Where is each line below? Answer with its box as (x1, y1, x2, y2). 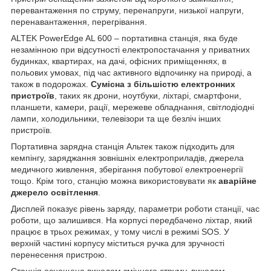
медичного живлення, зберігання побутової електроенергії (11, 164, 243, 174)
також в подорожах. (11, 79, 91, 89)
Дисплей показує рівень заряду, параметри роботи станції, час (11, 203, 260, 214)
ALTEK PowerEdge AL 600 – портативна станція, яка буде (11, 33, 238, 43)
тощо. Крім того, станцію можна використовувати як (11, 175, 218, 186)
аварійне (218, 175, 256, 186)
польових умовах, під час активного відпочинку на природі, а (11, 67, 252, 77)
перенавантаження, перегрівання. (11, 16, 147, 27)
